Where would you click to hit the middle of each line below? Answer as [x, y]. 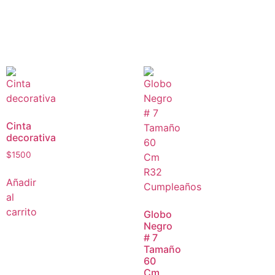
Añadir [21, 182]
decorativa [31, 137]
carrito [21, 211]
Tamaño [162, 249]
